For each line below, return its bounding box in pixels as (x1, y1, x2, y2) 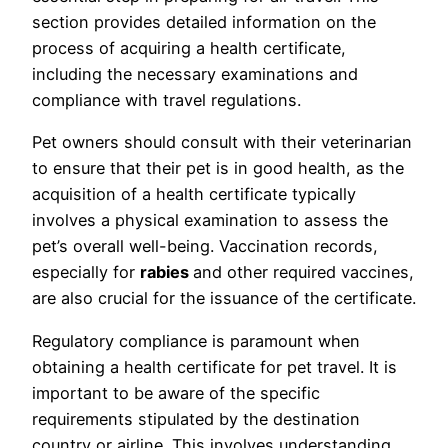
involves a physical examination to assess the (32, 210, 388, 231)
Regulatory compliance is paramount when (32, 330, 360, 351)
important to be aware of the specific (32, 382, 320, 403)
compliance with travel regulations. (32, 90, 301, 111)
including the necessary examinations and (32, 64, 358, 85)
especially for (32, 262, 140, 283)
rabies (140, 262, 193, 283)
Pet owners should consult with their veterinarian (32, 132, 412, 153)
